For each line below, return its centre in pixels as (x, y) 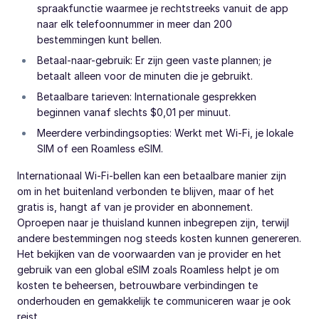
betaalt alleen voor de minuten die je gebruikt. (145, 76)
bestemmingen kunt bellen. (99, 40)
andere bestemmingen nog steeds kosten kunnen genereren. (159, 239)
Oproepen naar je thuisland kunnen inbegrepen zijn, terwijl (153, 223)
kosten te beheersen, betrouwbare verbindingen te (137, 286)
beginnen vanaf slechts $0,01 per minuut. (134, 113)
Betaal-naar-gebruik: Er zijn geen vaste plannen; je (154, 61)
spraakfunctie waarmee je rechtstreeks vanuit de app (163, 9)
